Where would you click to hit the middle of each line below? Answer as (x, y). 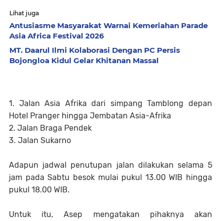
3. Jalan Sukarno (40, 140)
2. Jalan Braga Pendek (50, 128)
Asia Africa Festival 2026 (57, 36)
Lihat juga (24, 13)
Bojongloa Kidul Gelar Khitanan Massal (84, 60)
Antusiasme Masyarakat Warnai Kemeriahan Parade (109, 25)
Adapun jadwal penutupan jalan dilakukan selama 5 (110, 165)
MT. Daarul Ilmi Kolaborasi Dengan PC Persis (95, 50)
